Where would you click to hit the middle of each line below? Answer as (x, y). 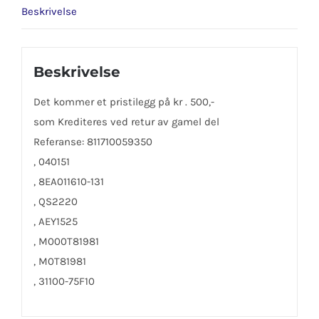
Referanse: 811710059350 (93, 141)
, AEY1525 (55, 221)
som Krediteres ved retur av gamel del (126, 121)
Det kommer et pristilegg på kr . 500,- (124, 101)
